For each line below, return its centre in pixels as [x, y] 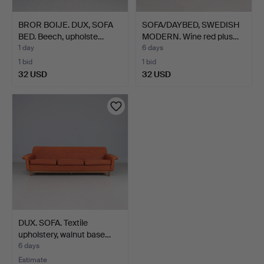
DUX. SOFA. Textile [53, 222]
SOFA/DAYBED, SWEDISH [191, 24]
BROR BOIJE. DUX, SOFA [66, 24]
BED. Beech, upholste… [61, 36]
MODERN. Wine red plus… [190, 36]
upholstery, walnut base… [65, 234]
